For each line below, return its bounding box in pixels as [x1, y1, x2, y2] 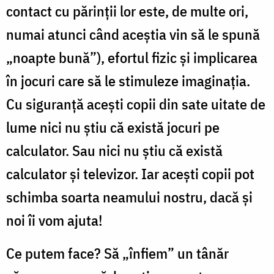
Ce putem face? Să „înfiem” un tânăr [6, 243, 229, 263]
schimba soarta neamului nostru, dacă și [6, 187, 253, 207]
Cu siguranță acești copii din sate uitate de [6, 94, 265, 114]
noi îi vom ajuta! [6, 210, 103, 230]
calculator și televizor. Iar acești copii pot [6, 163, 254, 183]
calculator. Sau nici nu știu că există [6, 140, 223, 160]
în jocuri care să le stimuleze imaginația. [6, 70, 250, 91]
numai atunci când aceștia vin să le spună [6, 24, 260, 44]
